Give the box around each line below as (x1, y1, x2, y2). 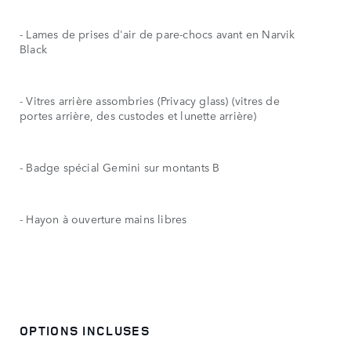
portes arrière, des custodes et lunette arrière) (20, 107, 257, 123)
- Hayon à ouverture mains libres (20, 210, 187, 226)
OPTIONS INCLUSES (20, 322, 150, 339)
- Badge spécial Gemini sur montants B (20, 158, 220, 175)
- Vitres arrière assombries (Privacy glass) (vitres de (20, 92, 280, 108)
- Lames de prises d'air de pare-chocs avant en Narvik (20, 25, 295, 42)
